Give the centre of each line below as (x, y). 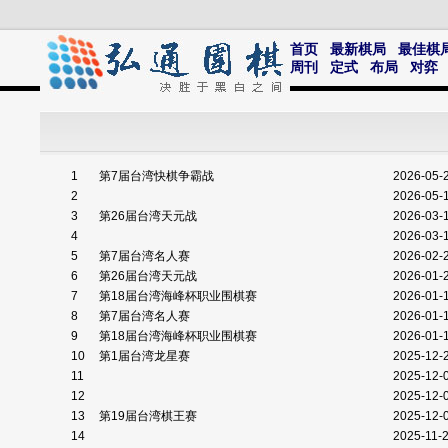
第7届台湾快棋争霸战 (158, 176)
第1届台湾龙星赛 (146, 356)
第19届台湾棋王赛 (149, 416)
